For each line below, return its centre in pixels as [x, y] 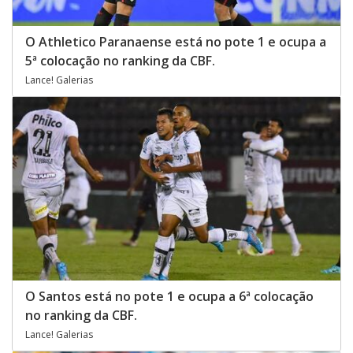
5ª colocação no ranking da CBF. [120, 61]
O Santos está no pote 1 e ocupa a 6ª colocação [169, 297]
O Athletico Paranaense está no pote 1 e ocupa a [176, 42]
